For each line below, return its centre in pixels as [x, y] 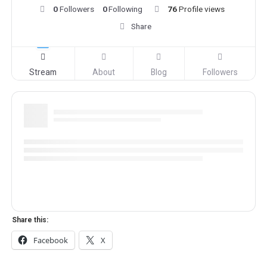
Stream [43, 72]
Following [126, 9]
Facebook [51, 240]
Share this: [30, 220]
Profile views [201, 9]
